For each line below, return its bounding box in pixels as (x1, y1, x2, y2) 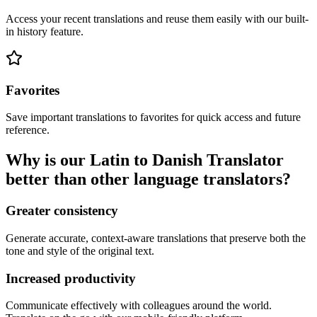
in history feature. (6, 25, 83, 38)
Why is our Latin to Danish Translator (6, 151, 284, 170)
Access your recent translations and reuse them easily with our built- (6, 12, 309, 25)
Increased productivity (6, 270, 136, 286)
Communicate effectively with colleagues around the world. (6, 299, 272, 312)
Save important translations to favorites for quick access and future (6, 111, 301, 124)
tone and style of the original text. (6, 244, 154, 257)
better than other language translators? (6, 170, 291, 189)
